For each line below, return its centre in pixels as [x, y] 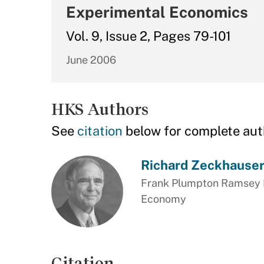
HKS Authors [100, 109]
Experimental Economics [157, 12]
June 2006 [91, 60]
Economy [163, 199]
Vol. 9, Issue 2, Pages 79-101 [148, 36]
